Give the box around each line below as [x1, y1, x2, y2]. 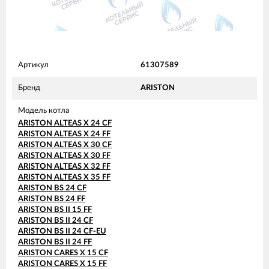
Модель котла [18, 106, 69, 115]
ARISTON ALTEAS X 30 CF [18, 141, 112, 149]
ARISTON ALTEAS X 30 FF [18, 151, 110, 160]
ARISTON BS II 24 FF [18, 238, 92, 246]
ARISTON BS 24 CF [18, 184, 86, 192]
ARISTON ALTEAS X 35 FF [18, 173, 110, 181]
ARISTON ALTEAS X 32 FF [18, 162, 110, 171]
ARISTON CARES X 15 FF [18, 259, 107, 268]
